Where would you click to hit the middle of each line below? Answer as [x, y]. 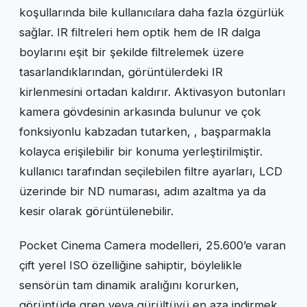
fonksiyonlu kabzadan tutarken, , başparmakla [145, 131]
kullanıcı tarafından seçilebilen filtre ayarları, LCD [151, 171]
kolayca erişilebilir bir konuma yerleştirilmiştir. [141, 151]
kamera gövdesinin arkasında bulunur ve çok [140, 111]
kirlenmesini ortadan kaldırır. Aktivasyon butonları [152, 91]
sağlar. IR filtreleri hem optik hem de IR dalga [140, 32]
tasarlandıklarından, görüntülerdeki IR [121, 72]
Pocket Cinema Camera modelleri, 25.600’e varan [152, 245]
